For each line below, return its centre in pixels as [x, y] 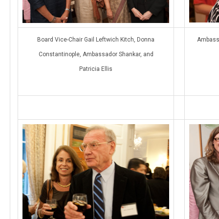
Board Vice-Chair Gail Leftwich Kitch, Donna [96, 39]
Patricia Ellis [96, 69]
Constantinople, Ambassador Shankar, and [96, 54]
